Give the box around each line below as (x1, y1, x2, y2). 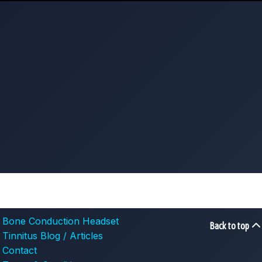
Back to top (209, 220, 250, 232)
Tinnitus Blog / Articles (2, 230, 104, 242)
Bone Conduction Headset (2, 215, 119, 227)
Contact (2, 244, 37, 257)
